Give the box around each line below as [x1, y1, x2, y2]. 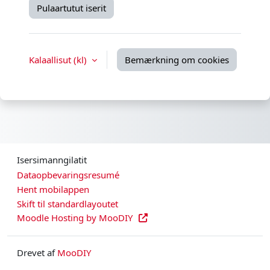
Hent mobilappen [17, 183, 89, 196]
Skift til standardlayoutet [17, 197, 118, 210]
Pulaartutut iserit [37, 2, 106, 14]
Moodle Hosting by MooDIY [17, 212, 135, 224]
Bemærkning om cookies [125, 54, 229, 66]
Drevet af [17, 246, 57, 259]
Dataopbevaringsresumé [17, 169, 119, 181]
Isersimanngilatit [17, 154, 87, 166]
